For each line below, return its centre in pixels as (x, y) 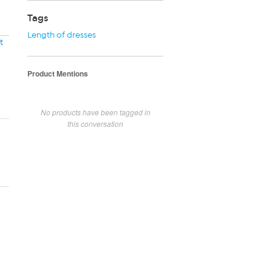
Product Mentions (58, 73)
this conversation (95, 123)
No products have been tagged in (95, 112)
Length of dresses (62, 35)
